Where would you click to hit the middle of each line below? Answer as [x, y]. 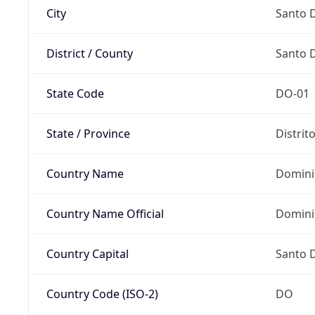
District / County [89, 53]
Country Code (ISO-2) [102, 294]
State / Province [88, 133]
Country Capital [87, 253]
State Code [75, 93]
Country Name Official [105, 213]
